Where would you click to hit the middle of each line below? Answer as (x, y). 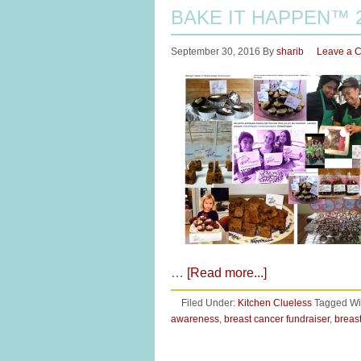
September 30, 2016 (216, 52)
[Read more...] (227, 273)
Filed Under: (210, 303)
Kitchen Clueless (275, 303)
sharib (290, 52)
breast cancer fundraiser (277, 319)
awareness (195, 319)
